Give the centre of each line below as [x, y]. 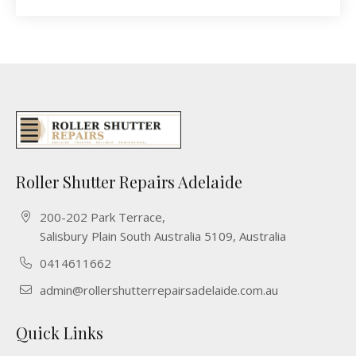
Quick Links [60, 332]
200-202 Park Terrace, [103, 217]
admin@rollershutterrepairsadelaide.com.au [159, 290]
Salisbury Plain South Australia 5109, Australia [163, 236]
